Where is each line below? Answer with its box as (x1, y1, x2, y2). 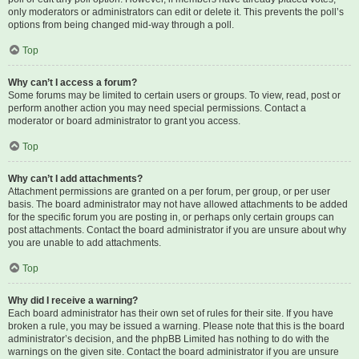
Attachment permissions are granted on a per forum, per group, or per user (8, 186, 330, 197)
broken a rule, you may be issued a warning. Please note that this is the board (8, 321, 345, 332)
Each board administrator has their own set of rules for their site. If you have (8, 308, 333, 319)
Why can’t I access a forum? (8, 77, 137, 88)
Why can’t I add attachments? (8, 173, 143, 184)
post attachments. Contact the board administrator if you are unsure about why (8, 224, 346, 236)
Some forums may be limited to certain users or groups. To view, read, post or (8, 90, 341, 101)
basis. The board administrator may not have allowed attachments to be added (8, 199, 348, 210)
